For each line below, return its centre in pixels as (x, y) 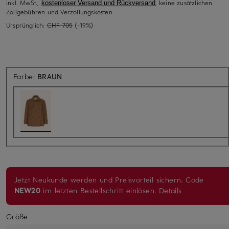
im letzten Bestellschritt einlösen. (100, 190)
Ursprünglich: (27, 25)
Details (170, 190)
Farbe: (26, 76)
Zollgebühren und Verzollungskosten (59, 12)
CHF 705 (60, 25)
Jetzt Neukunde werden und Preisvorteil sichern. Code (109, 179)
